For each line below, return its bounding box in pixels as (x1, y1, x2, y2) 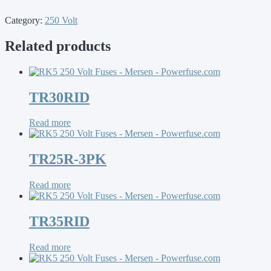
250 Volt (45, 15, 77, 25)
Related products (5, 38, 111, 54)
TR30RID (29, 89, 90, 105)
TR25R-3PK (29, 151, 106, 168)
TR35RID (29, 214, 90, 230)
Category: (5, 15, 45, 25)
